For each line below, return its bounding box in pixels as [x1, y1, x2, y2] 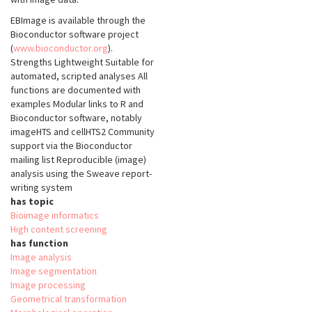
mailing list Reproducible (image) [10, 153, 146, 166]
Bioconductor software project [10, 28, 139, 41]
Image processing [10, 279, 86, 292]
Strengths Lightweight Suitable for [10, 56, 154, 69]
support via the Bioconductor [10, 139, 132, 153]
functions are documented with [10, 84, 141, 97]
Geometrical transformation [10, 292, 127, 306]
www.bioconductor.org [13, 42, 108, 55]
